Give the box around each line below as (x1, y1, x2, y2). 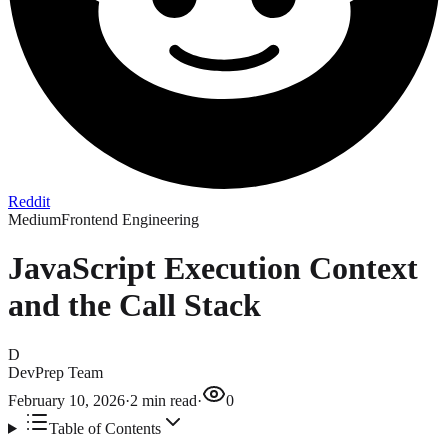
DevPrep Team (8, 363, 103, 381)
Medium (8, 211, 61, 228)
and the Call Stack (8, 287, 261, 324)
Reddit (8, 193, 50, 210)
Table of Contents (48, 419, 161, 437)
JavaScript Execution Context (8, 250, 418, 287)
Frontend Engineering (61, 211, 199, 228)
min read (138, 391, 197, 409)
